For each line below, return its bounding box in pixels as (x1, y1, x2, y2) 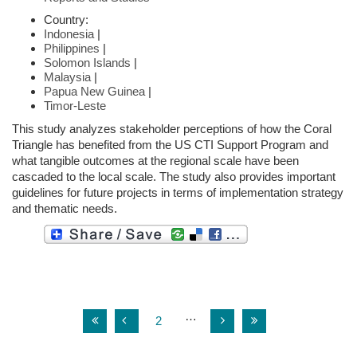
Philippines (44, 41, 100, 55)
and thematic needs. (12, 201, 117, 215)
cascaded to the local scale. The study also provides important (12, 169, 335, 183)
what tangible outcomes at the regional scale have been (12, 153, 299, 167)
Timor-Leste (44, 98, 106, 112)
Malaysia (44, 69, 91, 84)
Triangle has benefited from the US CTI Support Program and (12, 137, 328, 151)
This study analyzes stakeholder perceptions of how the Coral (12, 121, 331, 135)
